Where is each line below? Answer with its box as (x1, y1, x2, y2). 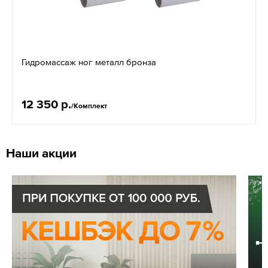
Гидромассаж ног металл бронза (22, 56, 156, 67)
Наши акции (6, 145, 77, 160)
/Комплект (71, 101, 107, 110)
